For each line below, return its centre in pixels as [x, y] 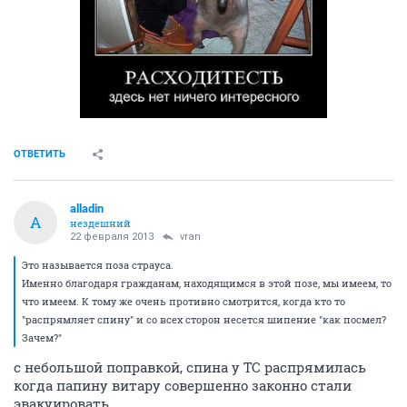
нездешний [100, 223]
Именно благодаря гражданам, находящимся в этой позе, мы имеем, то [207, 283]
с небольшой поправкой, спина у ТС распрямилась [190, 367]
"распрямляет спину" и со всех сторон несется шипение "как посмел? [204, 319]
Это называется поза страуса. [98, 264]
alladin [87, 208]
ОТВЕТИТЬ [40, 154]
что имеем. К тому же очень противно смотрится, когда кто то [184, 301]
